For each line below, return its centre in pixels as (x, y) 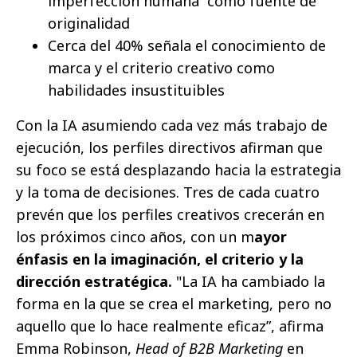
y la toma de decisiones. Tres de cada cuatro (168, 192)
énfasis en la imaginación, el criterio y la (160, 259)
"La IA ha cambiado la (251, 281)
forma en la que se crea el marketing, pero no (174, 303)
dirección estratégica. (96, 281)
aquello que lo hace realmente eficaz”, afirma (170, 326)
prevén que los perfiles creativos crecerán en (170, 214)
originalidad (89, 23)
